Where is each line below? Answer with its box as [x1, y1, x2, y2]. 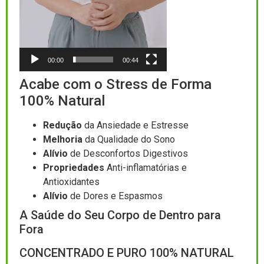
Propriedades [43, 161, 107, 173]
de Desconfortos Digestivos [70, 147, 188, 159]
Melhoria [43, 133, 85, 145]
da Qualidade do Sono [85, 133, 175, 145]
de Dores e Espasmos [70, 190, 163, 202]
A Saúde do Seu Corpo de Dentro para [19, 207, 221, 222]
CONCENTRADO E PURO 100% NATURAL [19, 245, 234, 260]
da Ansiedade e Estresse [84, 119, 189, 131]
